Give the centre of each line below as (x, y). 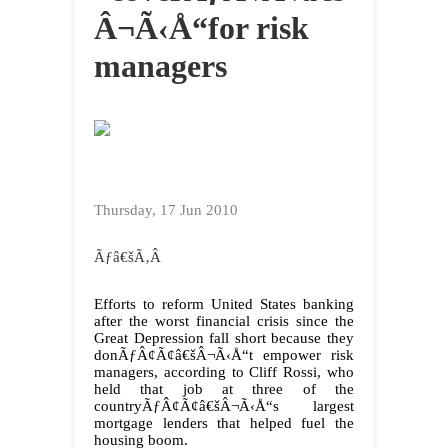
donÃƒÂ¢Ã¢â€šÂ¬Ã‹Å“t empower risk (224, 355)
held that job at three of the (224, 389)
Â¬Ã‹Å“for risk (201, 28)
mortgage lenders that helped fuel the (224, 423)
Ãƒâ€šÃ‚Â (129, 257)
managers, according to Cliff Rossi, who (224, 372)
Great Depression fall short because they (224, 338)
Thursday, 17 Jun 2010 (166, 210)
